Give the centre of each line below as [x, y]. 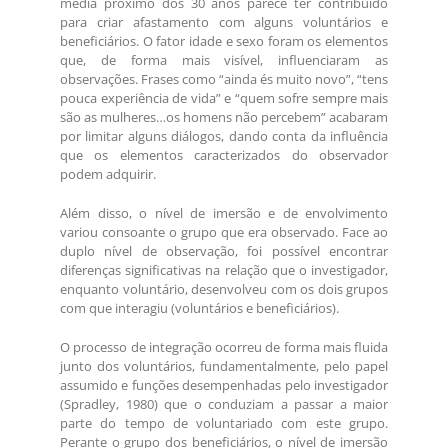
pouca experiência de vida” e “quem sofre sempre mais [224, 98]
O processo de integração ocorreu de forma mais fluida [224, 347]
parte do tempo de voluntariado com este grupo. [224, 423]
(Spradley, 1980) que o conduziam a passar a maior [224, 404]
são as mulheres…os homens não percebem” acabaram [224, 117]
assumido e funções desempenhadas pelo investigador [224, 385]
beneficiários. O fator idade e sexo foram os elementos [224, 41]
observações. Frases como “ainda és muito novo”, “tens [224, 79]
